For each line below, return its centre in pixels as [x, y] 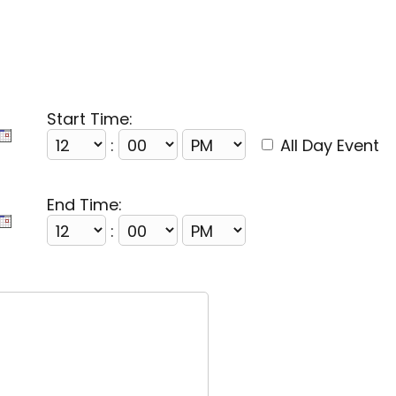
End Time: [84, 205]
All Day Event [330, 146]
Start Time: [90, 119]
